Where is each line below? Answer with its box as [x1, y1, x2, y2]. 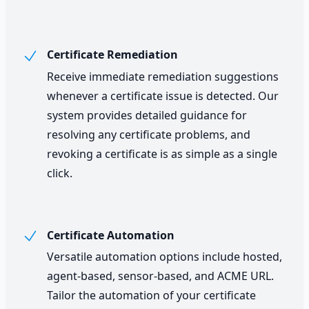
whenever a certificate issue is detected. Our [47, 88, 279, 103]
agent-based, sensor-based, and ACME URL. [47, 268, 274, 284]
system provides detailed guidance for [47, 107, 247, 123]
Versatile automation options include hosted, [47, 249, 282, 265]
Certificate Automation [44, 227, 175, 243]
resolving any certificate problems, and [47, 126, 250, 142]
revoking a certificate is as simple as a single [47, 146, 277, 161]
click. [47, 165, 72, 181]
